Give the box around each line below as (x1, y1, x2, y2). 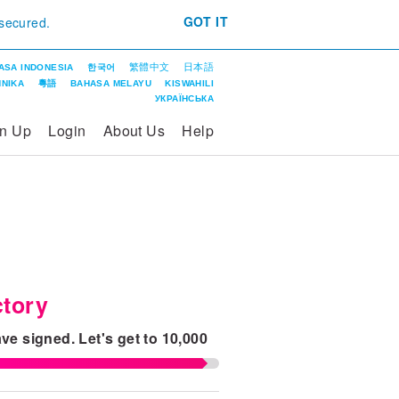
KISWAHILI (165, 77, 214, 88)
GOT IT (183, 12, 228, 30)
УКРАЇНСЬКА (155, 93, 214, 103)
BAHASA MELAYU (69, 77, 151, 88)
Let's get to (78, 327, 162, 348)
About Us (102, 119, 165, 141)
